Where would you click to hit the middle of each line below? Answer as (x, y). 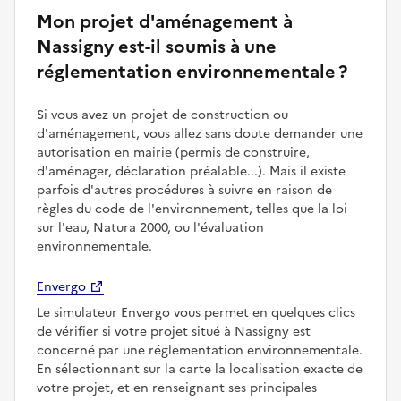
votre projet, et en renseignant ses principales (177, 388)
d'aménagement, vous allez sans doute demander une (200, 134)
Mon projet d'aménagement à (165, 22)
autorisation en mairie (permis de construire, (173, 153)
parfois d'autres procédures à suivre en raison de (184, 191)
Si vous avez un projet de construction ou (162, 115)
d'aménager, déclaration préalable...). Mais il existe (191, 172)
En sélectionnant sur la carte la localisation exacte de (200, 370)
